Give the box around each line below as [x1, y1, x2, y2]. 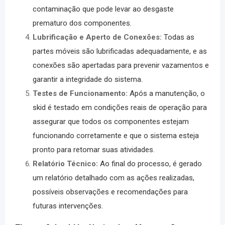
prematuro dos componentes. [33, 19, 132, 28]
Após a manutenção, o [130, 89, 205, 98]
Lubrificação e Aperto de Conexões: [33, 33, 162, 42]
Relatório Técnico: [33, 159, 98, 168]
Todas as [164, 33, 194, 42]
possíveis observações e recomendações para [33, 187, 188, 196]
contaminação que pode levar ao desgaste [33, 5, 174, 14]
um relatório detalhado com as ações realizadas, [33, 173, 194, 182]
